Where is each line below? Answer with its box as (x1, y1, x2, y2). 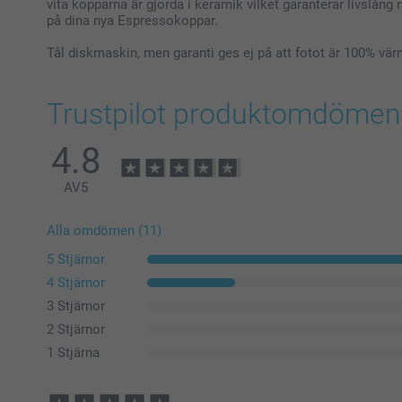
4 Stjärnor (47, 274, 105, 291)
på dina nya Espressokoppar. (47, 12, 218, 29)
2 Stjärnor (47, 320, 105, 337)
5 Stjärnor (47, 250, 105, 267)
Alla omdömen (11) (47, 222, 162, 239)
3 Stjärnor (47, 297, 105, 314)
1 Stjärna (47, 344, 100, 361)
